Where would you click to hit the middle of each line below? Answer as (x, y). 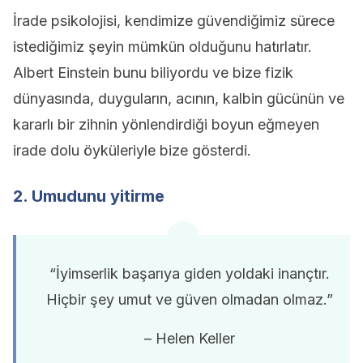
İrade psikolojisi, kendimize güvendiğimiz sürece (174, 21)
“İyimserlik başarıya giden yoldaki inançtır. (190, 273)
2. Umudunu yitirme (89, 196)
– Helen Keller (190, 338)
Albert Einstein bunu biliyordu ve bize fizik (153, 73)
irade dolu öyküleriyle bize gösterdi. (132, 150)
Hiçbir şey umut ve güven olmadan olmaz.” (190, 299)
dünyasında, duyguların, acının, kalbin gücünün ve (179, 98)
